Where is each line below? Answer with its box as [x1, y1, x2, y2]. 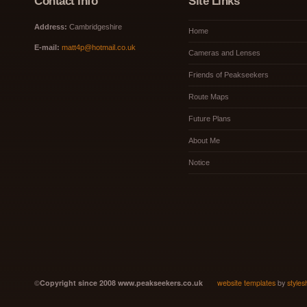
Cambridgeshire [69, 23, 122, 31]
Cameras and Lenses [188, 49, 260, 57]
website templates [217, 278, 275, 288]
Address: [34, 23, 69, 31]
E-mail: [34, 43, 62, 51]
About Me [188, 136, 220, 145]
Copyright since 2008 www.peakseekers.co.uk [40, 278, 203, 288]
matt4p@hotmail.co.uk [62, 43, 136, 51]
